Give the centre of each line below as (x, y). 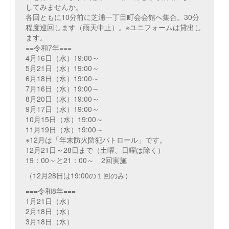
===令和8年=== (51, 191)
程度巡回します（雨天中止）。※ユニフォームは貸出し (113, 27)
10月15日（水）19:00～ (64, 119)
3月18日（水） (50, 222)
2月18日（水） (50, 211)
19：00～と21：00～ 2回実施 (76, 160)
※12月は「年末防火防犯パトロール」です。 (96, 140)
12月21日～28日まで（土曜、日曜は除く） (95, 150)
